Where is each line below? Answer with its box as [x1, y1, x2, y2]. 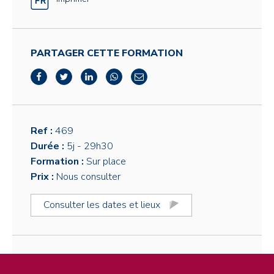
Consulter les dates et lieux [43, 198, 160, 212]
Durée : [31, 139, 67, 153]
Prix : [31, 169, 56, 183]
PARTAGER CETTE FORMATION [31, 46, 183, 60]
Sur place [86, 154, 126, 168]
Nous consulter [56, 169, 120, 183]
